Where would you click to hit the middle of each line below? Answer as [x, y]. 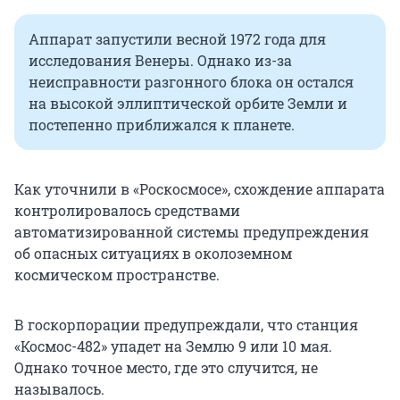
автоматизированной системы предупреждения [192, 231]
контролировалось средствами [127, 210]
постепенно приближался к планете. [162, 124]
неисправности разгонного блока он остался [191, 81]
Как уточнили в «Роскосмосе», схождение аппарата [200, 188]
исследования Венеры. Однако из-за [160, 60]
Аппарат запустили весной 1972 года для [177, 38]
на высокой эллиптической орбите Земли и [188, 103]
